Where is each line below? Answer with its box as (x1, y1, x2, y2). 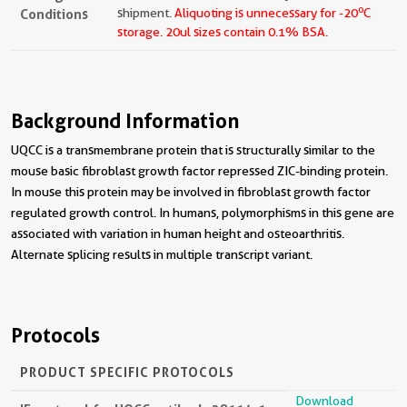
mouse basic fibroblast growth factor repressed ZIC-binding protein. (11, 164, 388, 178)
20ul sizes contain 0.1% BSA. (163, 25, 328, 39)
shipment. (117, 5, 174, 20)
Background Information (11, 109, 239, 133)
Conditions (20, 5, 88, 23)
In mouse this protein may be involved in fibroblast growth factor (11, 184, 371, 199)
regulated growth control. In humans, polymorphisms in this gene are (11, 205, 394, 220)
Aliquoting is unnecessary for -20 (174, 5, 358, 20)
